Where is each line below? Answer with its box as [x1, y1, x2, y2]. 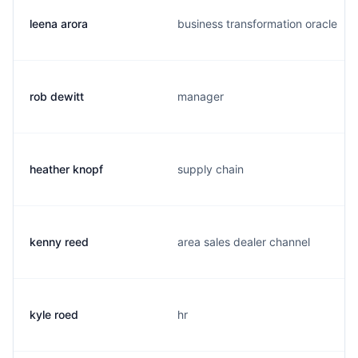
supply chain [177, 162, 244, 176]
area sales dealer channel [177, 235, 310, 249]
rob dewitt [30, 89, 84, 103]
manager [177, 89, 224, 103]
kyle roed [30, 308, 78, 321]
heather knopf [30, 162, 103, 176]
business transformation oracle [177, 17, 337, 30]
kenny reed [30, 235, 89, 249]
